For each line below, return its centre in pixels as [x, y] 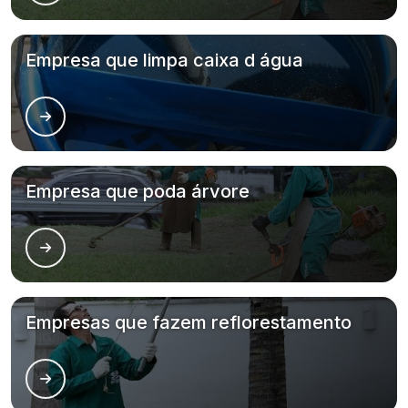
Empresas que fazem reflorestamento [189, 322]
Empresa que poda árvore [138, 191]
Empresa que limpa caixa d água [164, 60]
